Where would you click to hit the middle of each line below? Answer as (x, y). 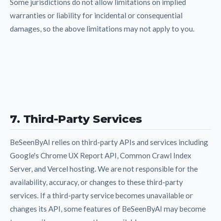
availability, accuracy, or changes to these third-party (96, 182)
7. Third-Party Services (76, 119)
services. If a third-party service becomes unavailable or (101, 195)
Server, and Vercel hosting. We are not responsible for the (104, 168)
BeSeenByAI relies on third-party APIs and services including (109, 142)
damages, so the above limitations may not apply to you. (102, 28)
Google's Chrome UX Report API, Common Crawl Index (101, 155)
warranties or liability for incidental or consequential (96, 15)
